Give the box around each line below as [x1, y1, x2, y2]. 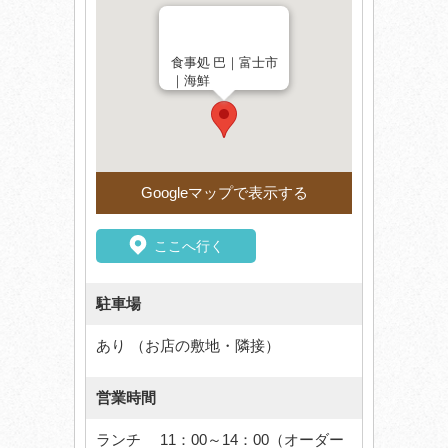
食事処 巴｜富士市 [171, 54, 278, 70]
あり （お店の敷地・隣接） [96, 336, 280, 354]
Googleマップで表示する [140, 183, 308, 201]
